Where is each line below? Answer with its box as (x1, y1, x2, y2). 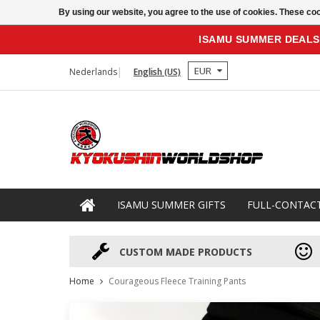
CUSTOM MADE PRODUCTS (119, 244, 252, 259)
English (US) (134, 66, 181, 78)
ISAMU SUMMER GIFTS (117, 198, 226, 211)
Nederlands (69, 66, 117, 78)
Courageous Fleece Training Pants (109, 275, 246, 288)
